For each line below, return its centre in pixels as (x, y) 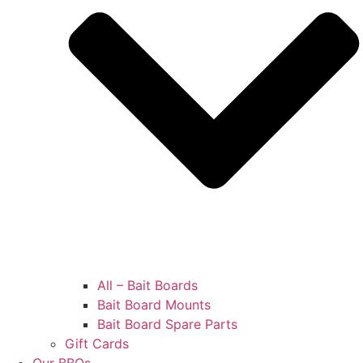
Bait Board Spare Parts (167, 325)
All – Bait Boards (147, 286)
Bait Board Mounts (154, 305)
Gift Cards (97, 344)
